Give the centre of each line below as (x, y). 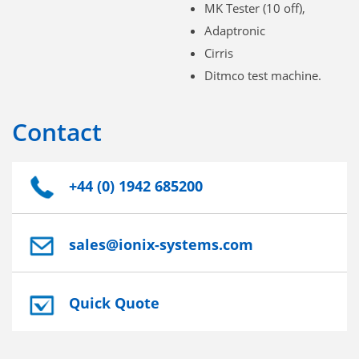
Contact (57, 131)
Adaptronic (235, 30)
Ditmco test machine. (263, 75)
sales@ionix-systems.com (161, 245)
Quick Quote (115, 303)
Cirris (219, 52)
